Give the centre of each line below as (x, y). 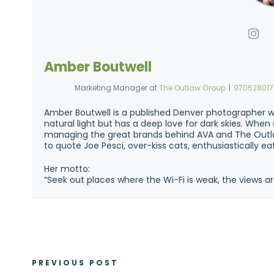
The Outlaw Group (192, 88)
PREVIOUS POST (75, 263)
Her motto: (67, 169)
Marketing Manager (111, 88)
